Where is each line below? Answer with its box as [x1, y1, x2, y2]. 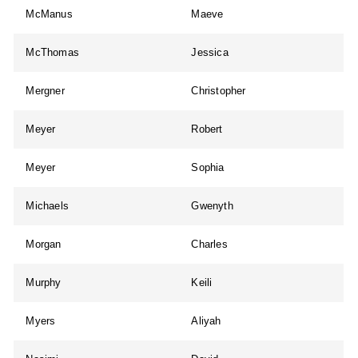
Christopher [191, 85, 246, 97]
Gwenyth [191, 200, 233, 213]
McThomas [26, 46, 80, 59]
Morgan [26, 238, 62, 251]
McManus [26, 8, 73, 21]
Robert [191, 123, 223, 136]
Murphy [26, 276, 62, 289]
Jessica [191, 46, 229, 59]
